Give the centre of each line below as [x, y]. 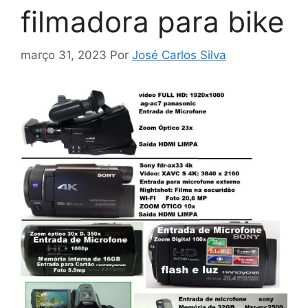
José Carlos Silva [179, 55]
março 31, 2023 [64, 55]
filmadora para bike [152, 21]
